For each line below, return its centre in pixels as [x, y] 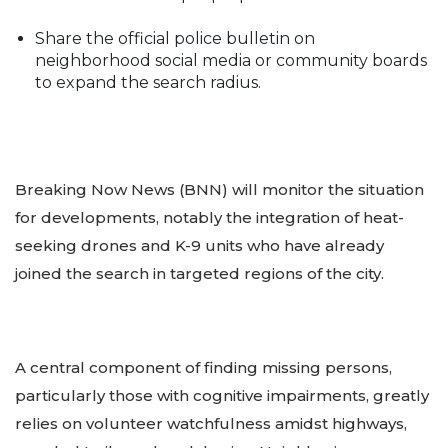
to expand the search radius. [148, 82]
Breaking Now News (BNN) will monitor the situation [219, 189]
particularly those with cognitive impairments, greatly [222, 396]
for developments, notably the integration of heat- [209, 217]
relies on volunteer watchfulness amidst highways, [211, 424]
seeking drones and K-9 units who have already [199, 245]
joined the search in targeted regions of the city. [199, 273]
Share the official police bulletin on [175, 38]
